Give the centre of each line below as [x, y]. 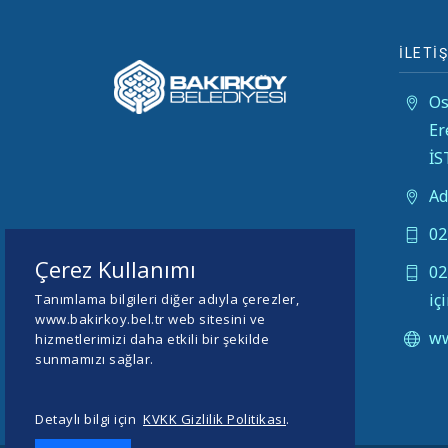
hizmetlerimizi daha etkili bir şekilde [152, 339]
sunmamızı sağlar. [94, 359]
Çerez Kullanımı [115, 269]
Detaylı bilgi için [89, 419]
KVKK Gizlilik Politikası [214, 419]
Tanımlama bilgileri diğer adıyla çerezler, [167, 299]
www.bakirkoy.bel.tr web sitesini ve [150, 319]
